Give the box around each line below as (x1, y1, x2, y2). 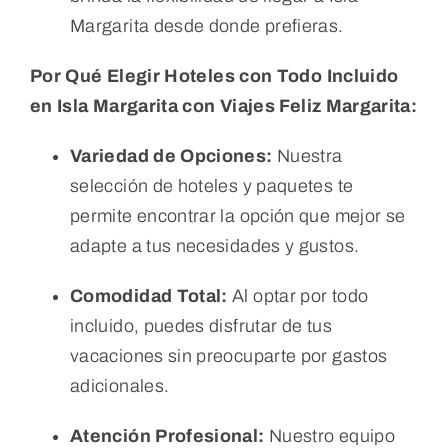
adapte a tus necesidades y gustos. (69, 235, 360, 256)
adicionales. (69, 375, 170, 396)
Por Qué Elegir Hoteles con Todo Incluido (29, 65, 399, 86)
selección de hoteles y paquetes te (69, 175, 354, 196)
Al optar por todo (227, 285, 369, 306)
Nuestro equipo (264, 425, 395, 446)
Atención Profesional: (69, 425, 265, 446)
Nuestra (272, 145, 343, 166)
